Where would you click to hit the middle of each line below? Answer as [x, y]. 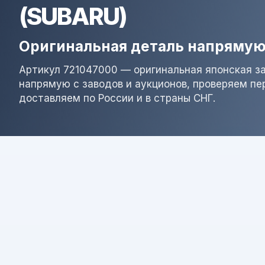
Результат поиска [135, 195]
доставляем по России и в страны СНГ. [117, 98]
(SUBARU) [73, 16]
